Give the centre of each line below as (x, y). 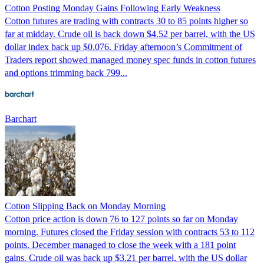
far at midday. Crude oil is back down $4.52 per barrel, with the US (130, 34)
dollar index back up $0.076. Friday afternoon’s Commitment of (123, 47)
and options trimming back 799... (66, 72)
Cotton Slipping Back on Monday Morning (85, 206)
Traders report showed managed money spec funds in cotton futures (130, 60)
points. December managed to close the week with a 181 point (120, 245)
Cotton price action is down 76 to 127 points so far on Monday (121, 219)
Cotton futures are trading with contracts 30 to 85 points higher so (126, 21)
